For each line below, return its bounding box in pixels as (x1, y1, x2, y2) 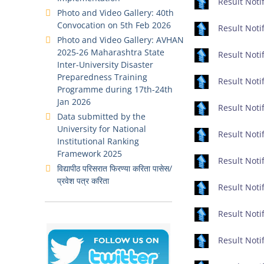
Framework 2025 (57, 148, 122, 159)
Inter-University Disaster (57, 59, 153, 70)
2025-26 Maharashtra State (57, 47, 164, 58)
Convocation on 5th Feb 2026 (57, 19, 171, 31)
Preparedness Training (57, 71, 147, 82)
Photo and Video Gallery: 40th (57, 7, 174, 18)
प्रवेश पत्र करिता (57, 175, 109, 186)
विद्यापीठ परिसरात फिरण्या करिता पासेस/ (57, 163, 172, 174)
